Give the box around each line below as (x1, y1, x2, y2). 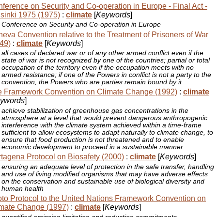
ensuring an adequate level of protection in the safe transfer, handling (1, 163, 215, 170)
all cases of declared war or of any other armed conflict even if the (1, 49, 204, 57)
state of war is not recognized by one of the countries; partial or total (1, 57, 210, 64)
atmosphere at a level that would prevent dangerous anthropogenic (1, 114, 208, 122)
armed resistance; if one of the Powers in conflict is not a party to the (1, 71, 212, 79)
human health (1, 185, 44, 192)
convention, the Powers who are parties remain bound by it (1, 78, 182, 86)
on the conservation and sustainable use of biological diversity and (1, 177, 205, 185)
